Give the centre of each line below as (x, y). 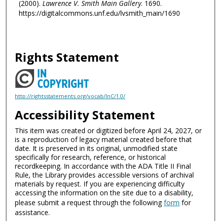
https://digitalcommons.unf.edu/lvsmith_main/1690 (99, 13)
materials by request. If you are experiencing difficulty (100, 184)
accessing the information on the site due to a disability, (104, 192)
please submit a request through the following (90, 202)
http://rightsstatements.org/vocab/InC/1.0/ (70, 96)
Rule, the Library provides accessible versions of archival (105, 175)
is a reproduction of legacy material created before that (104, 139)
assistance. (33, 212)
